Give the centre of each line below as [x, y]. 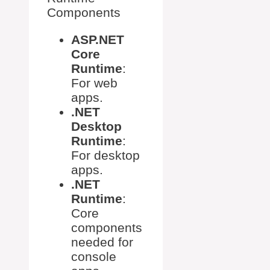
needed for [102, 242]
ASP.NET [98, 40]
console [94, 257]
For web [94, 83]
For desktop [105, 155]
